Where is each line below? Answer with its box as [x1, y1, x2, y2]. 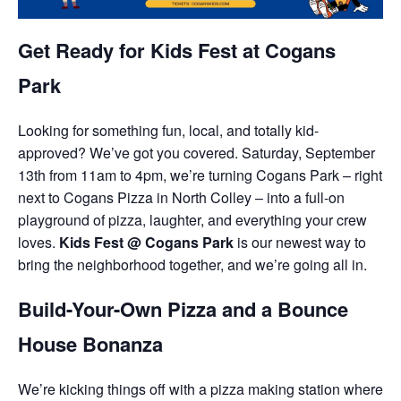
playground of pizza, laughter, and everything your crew [18, 209, 367, 231]
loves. [18, 232, 59, 253]
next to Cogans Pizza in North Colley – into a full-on [18, 187, 345, 209]
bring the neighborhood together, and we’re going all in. [18, 254, 367, 276]
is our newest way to [234, 232, 366, 253]
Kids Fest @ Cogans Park [59, 232, 234, 253]
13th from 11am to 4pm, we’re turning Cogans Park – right [18, 165, 382, 186]
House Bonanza [18, 328, 163, 358]
